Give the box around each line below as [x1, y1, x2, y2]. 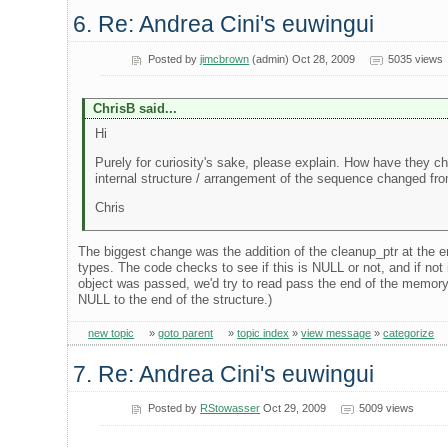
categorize [383, 327, 435, 340]
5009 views [358, 402, 414, 415]
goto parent [158, 327, 214, 340]
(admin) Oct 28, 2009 [249, 52, 356, 65]
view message [301, 327, 372, 340]
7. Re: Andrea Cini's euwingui [73, 360, 375, 387]
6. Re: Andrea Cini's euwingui [73, 11, 375, 38]
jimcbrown [200, 52, 250, 65]
